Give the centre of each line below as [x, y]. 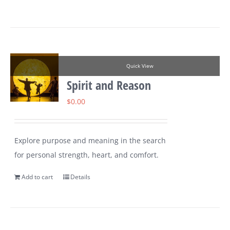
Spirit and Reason [109, 85]
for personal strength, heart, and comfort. [87, 155]
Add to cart [37, 177]
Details [81, 177]
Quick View [140, 66]
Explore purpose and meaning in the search [90, 141]
